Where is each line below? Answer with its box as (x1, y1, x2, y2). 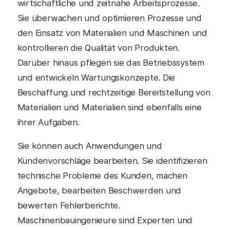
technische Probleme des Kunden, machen (17, 170, 187, 181)
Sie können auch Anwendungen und (17, 140, 162, 151)
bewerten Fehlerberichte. (17, 200, 120, 210)
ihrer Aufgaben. (17, 117, 80, 127)
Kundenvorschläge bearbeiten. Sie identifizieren (17, 155, 207, 166)
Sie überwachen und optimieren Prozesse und (17, 13, 202, 23)
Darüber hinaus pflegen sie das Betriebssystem (17, 57, 205, 68)
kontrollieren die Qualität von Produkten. (17, 43, 180, 53)
